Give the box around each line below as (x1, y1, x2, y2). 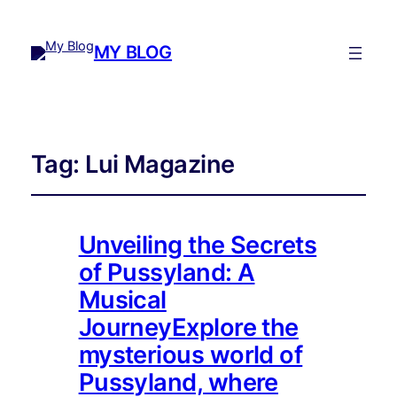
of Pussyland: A (78, 257, 255, 287)
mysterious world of (78, 339, 303, 370)
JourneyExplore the (78, 312, 299, 342)
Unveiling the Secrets (78, 230, 317, 260)
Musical (78, 284, 167, 315)
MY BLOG (93, 42, 173, 64)
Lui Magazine (85, 149, 235, 179)
